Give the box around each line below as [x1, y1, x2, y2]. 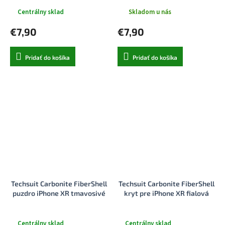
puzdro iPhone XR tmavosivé [12, 189, 105, 198]
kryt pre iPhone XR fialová [124, 189, 209, 198]
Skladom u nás [128, 7, 171, 17]
